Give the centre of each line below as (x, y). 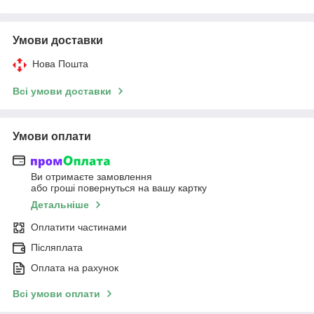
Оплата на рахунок (75, 268)
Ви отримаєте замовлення (91, 177)
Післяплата (57, 248)
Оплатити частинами (79, 227)
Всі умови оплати (56, 294)
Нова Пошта (60, 63)
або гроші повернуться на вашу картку (119, 188)
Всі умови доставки (62, 91)
